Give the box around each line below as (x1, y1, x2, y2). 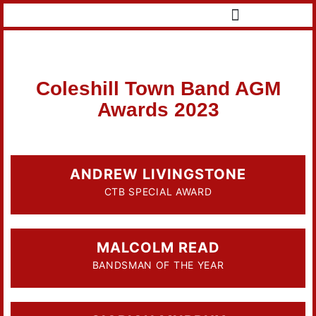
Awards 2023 (97, 98, 219, 121)
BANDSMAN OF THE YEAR (92, 258, 224, 271)
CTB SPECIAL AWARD (104, 185, 212, 197)
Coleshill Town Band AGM (35, 77, 281, 99)
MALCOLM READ (96, 238, 220, 256)
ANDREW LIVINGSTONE (70, 165, 246, 183)
